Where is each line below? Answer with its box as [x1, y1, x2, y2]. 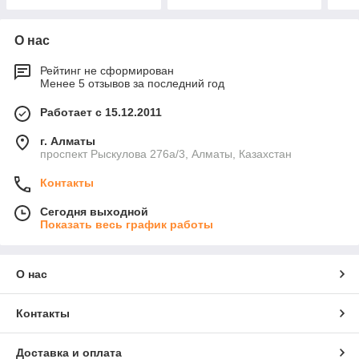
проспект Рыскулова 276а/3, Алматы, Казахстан [40, 147, 292, 161]
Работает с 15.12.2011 [40, 106, 162, 119]
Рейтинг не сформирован [40, 64, 174, 78]
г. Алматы [40, 135, 95, 148]
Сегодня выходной [40, 205, 148, 219]
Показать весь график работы [40, 218, 213, 232]
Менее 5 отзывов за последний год [40, 77, 224, 91]
